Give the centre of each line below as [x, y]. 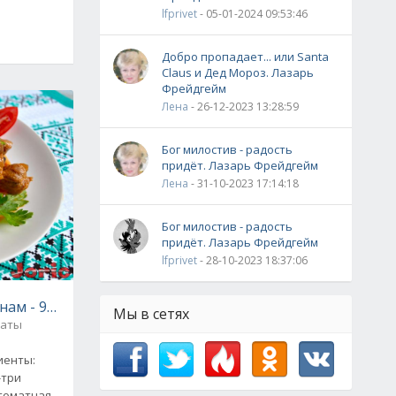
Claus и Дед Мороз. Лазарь [238, 72]
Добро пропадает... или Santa [245, 57]
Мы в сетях [151, 314]
